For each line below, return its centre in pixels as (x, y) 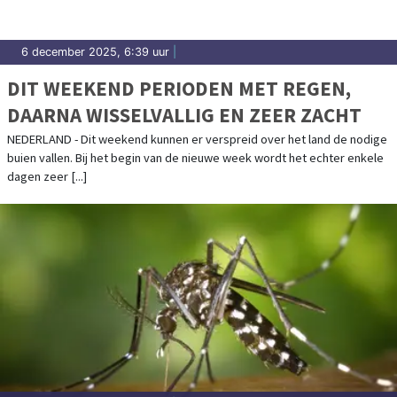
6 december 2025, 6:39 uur (95, 51)
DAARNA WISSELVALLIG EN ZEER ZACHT (184, 114)
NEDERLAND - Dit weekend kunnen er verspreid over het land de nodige (197, 139)
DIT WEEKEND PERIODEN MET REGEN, (179, 88)
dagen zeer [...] (47, 176)
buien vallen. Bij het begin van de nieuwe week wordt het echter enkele (195, 157)
